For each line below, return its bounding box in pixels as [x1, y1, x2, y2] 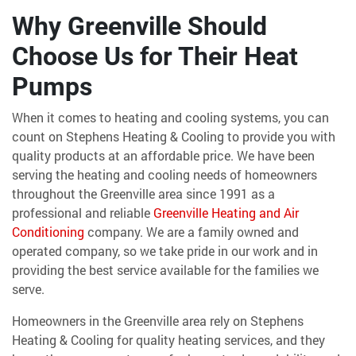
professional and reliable [12, 203, 153, 221]
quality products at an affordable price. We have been [12, 146, 315, 164]
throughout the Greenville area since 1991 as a [12, 184, 275, 202]
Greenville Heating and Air [153, 203, 299, 221]
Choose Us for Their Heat [12, 41, 298, 72]
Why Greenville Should [12, 10, 267, 41]
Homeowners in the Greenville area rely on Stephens [12, 311, 304, 329]
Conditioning [12, 222, 84, 240]
